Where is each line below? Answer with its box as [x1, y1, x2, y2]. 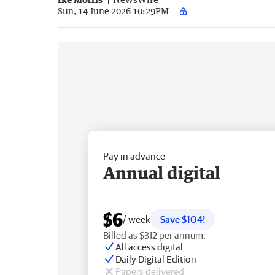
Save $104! [160, 213, 206, 225]
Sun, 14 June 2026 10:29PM [58, 6, 169, 17]
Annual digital [103, 161, 220, 183]
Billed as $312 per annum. [103, 229, 206, 241]
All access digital [115, 241, 183, 252]
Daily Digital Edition [115, 253, 196, 265]
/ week [123, 213, 150, 225]
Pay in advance [103, 150, 165, 161]
